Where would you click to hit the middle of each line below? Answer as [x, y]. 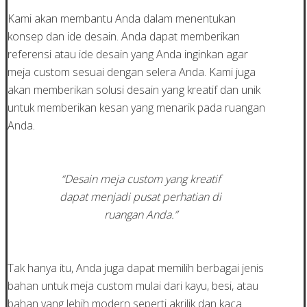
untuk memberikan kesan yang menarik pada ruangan [136, 108]
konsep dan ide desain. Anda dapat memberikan [124, 37]
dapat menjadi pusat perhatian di [141, 197]
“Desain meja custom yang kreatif [140, 179]
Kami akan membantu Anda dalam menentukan [122, 19]
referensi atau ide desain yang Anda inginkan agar [128, 54]
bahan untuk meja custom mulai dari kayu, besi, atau [133, 286]
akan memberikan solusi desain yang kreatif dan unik [134, 90]
